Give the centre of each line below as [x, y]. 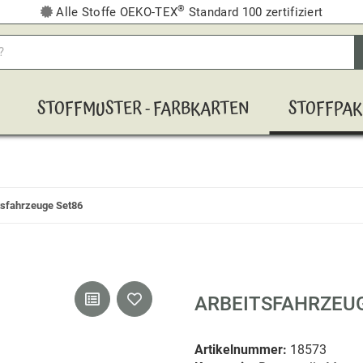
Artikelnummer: [242, 350]
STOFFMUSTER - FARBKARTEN [143, 110]
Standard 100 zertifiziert [254, 12]
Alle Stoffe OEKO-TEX [115, 12]
